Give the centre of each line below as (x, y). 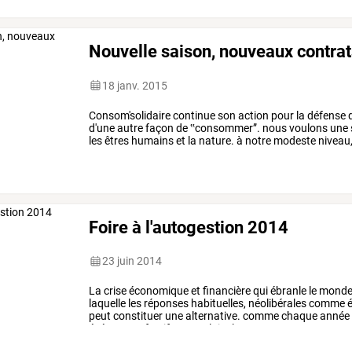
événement (116, 329)
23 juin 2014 (132, 261)
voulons (308, 128)
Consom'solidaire (130, 115)
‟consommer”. (224, 128)
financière (226, 291)
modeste (294, 140)
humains (152, 140)
